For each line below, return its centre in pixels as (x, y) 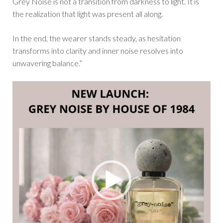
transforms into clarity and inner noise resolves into (98, 51)
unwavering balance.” (47, 63)
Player (23, 100)
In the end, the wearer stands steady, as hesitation (97, 38)
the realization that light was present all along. (88, 14)
